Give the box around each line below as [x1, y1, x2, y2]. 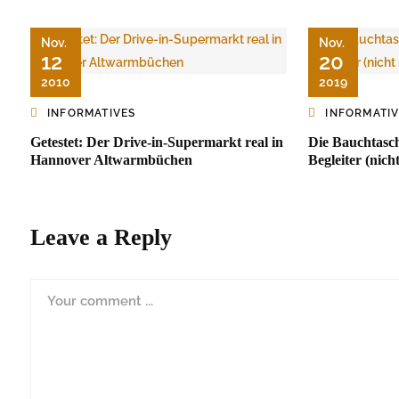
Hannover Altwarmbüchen [30, 152, 192, 168]
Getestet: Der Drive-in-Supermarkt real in [30, 134, 283, 151]
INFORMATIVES [47, 107, 136, 120]
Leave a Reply [30, 224, 172, 251]
